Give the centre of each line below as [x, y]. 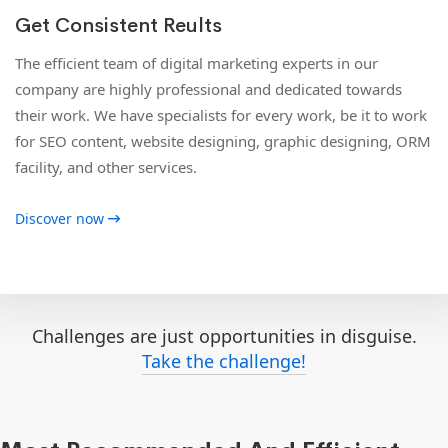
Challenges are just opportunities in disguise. [224, 335]
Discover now [59, 218]
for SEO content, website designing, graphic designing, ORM [223, 140]
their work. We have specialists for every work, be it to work [221, 114]
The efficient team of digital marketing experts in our [196, 62]
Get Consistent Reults [118, 25]
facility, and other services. [106, 166]
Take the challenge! [224, 360]
